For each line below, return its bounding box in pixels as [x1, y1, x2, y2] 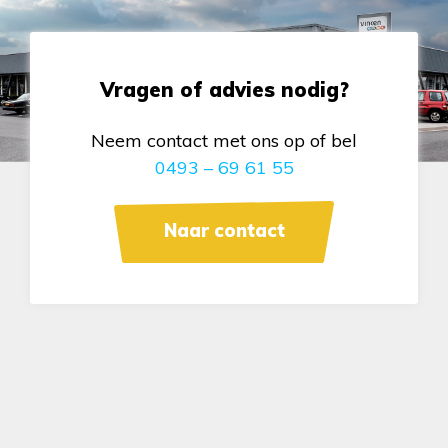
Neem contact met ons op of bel [91, 129, 357, 153]
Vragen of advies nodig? [99, 77, 349, 103]
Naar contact [163, 219, 285, 243]
